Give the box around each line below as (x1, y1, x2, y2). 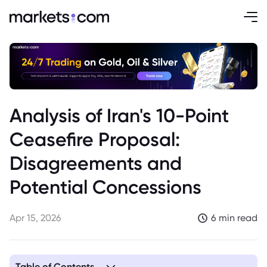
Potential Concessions (10, 175, 201, 198)
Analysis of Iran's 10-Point (10, 104, 229, 127)
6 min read (211, 212, 257, 223)
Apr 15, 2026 (10, 212, 61, 223)
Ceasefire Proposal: (10, 128, 180, 151)
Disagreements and (10, 151, 182, 175)
